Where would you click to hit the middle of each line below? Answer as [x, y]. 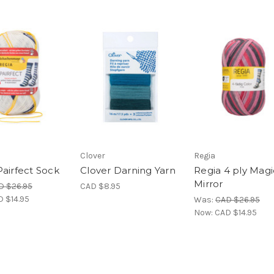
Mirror [209, 184]
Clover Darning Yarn [128, 171]
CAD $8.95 [100, 187]
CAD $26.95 [238, 200]
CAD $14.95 [236, 213]
